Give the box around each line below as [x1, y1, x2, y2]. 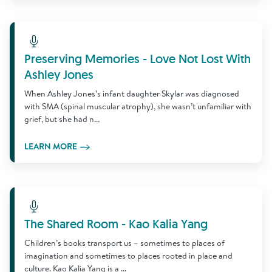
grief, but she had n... [24, 113, 100, 125]
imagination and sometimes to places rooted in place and [24, 250, 233, 262]
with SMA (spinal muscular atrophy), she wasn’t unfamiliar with [24, 100, 251, 112]
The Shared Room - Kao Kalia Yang [24, 216, 208, 232]
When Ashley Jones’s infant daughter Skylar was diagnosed [24, 87, 239, 100]
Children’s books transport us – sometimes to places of [24, 237, 225, 249]
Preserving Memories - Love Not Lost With [24, 51, 251, 67]
